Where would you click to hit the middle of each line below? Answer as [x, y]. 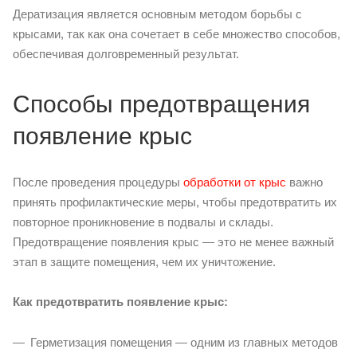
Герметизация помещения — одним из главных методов [184, 342]
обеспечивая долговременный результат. [126, 53]
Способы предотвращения [161, 104]
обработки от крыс [235, 182]
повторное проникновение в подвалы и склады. [143, 222]
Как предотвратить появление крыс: [120, 301]
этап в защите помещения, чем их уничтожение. [144, 261]
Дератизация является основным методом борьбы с [157, 14]
